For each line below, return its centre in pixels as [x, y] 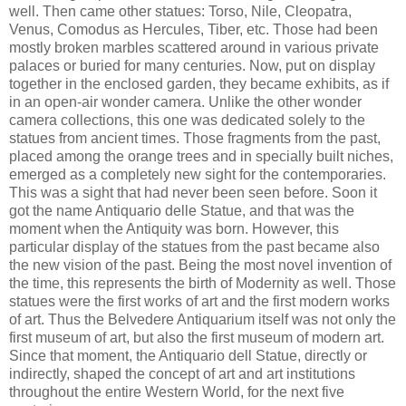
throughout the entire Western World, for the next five [177, 391]
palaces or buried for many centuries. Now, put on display [192, 65]
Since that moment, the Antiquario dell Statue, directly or [188, 355]
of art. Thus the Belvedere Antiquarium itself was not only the [203, 319]
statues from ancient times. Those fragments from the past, [195, 138]
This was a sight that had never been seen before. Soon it [193, 192]
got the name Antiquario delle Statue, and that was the [182, 210]
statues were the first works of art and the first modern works [199, 301]
